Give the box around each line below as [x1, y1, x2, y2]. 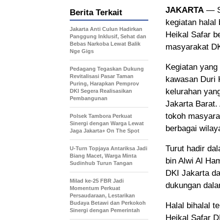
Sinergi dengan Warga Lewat [70, 120, 144, 126]
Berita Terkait [70, 7, 122, 17]
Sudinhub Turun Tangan [70, 160, 133, 166]
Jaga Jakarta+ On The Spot [70, 127, 139, 134]
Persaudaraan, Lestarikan [70, 192, 135, 198]
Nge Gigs [70, 48, 94, 54]
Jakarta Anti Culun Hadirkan [70, 26, 142, 32]
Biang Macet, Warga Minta [70, 152, 137, 159]
